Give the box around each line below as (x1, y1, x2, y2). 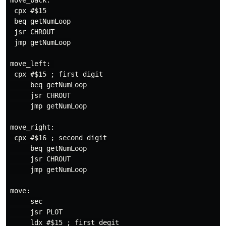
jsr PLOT (10, 208, 63, 216)
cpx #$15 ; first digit (10, 70, 103, 78)
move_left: (10, 60, 54, 68)
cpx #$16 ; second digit (10, 134, 107, 142)
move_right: (10, 123, 59, 131)
